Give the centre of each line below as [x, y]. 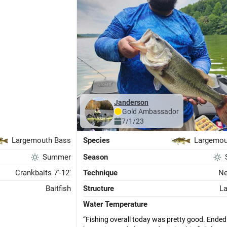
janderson [133, 102]
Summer [56, 157]
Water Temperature [115, 204]
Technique [100, 173]
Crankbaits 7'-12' [43, 173]
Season [95, 157]
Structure [98, 188]
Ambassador [158, 111]
